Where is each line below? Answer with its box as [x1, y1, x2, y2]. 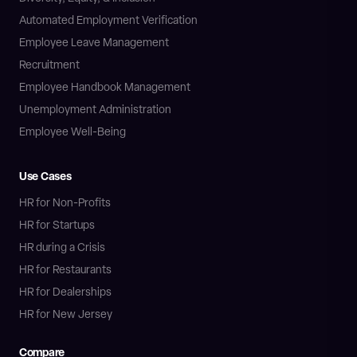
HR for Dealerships [19, 284, 112, 300]
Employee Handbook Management [19, 80, 190, 95]
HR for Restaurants [19, 262, 112, 277]
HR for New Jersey [19, 307, 112, 322]
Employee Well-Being [19, 124, 126, 139]
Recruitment [19, 57, 80, 73]
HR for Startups [19, 218, 95, 233]
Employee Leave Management [19, 35, 169, 50]
